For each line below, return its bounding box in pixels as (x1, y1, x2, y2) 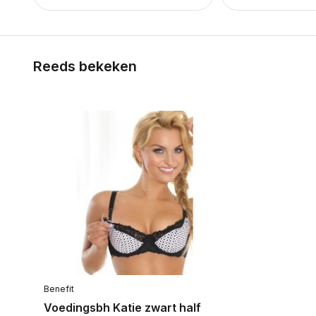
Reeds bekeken (33, 58, 137, 75)
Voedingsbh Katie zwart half (44, 300, 201, 315)
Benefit (44, 283, 74, 294)
